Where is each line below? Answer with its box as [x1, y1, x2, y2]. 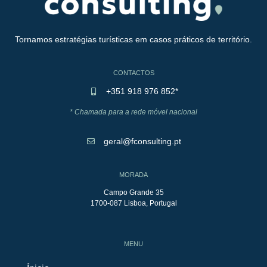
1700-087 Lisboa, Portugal [90, 198, 177, 207]
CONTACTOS [113, 69, 154, 77]
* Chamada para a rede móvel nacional [70, 108, 197, 117]
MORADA [119, 170, 148, 178]
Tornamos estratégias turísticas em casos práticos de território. [15, 35, 252, 45]
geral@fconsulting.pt [103, 136, 181, 146]
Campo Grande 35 [103, 188, 164, 197]
